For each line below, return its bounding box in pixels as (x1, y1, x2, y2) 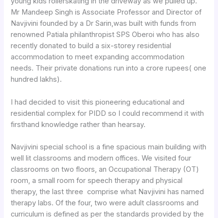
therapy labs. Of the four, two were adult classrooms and (11, 198, 199, 207)
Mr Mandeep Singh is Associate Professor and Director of (11, 8, 202, 17)
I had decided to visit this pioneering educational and (11, 97, 185, 107)
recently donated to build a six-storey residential (11, 41, 172, 51)
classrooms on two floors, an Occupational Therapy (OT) (11, 164, 200, 174)
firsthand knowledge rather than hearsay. (11, 120, 146, 129)
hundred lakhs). (11, 75, 62, 84)
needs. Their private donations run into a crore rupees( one (11, 64, 207, 73)
